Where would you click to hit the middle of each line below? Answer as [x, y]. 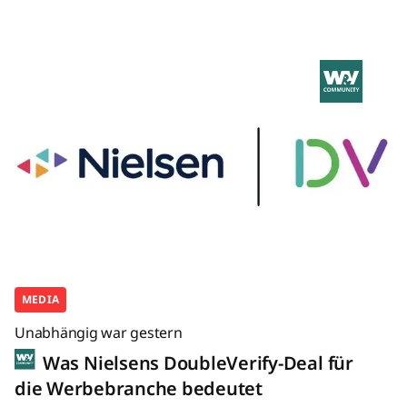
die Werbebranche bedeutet [139, 388]
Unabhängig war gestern [99, 332]
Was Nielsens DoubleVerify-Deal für [196, 362]
